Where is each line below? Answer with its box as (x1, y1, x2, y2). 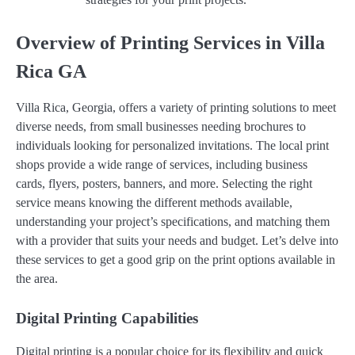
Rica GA (16, 60, 86, 82)
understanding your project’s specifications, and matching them (16, 214, 330, 228)
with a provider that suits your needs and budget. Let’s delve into (16, 233, 338, 247)
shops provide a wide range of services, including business (16, 157, 307, 171)
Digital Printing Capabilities (16, 310, 198, 327)
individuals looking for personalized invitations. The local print (16, 138, 329, 152)
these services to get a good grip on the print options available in (16, 252, 335, 266)
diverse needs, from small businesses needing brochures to (16, 119, 306, 133)
